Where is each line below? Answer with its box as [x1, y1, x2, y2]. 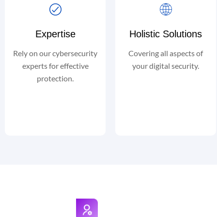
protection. [37, 74, 74, 83]
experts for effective [22, 61, 89, 70]
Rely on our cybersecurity [13, 48, 97, 58]
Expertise [35, 29, 76, 39]
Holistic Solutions [129, 29, 202, 39]
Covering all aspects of [128, 48, 203, 58]
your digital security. [132, 61, 199, 70]
